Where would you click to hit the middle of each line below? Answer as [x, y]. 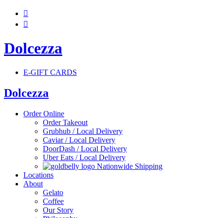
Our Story [58, 210]
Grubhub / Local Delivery [83, 131]
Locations [38, 175]
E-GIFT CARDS [50, 72]
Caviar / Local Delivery [79, 140]
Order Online [44, 113]
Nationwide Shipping [130, 166]
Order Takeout [65, 122]
